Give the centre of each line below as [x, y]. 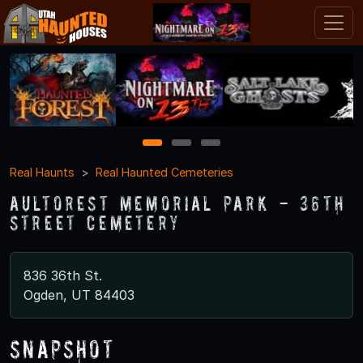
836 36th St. [63, 275]
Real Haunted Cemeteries [164, 172]
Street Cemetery [95, 222]
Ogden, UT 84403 [79, 295]
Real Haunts [42, 172]
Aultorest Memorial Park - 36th [178, 203]
